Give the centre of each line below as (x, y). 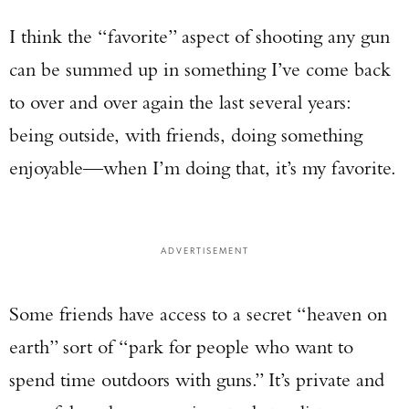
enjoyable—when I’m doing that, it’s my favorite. (203, 168)
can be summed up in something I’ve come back (200, 69)
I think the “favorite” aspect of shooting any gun (199, 36)
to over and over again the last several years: (180, 102)
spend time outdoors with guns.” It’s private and (197, 379)
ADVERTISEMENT (204, 250)
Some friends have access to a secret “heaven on (198, 314)
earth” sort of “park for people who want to (181, 346)
